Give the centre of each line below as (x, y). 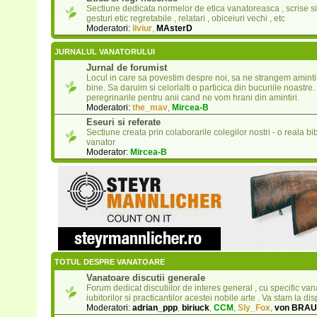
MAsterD (174, 29)
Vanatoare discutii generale (145, 278)
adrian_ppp (155, 308)
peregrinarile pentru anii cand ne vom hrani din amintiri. (192, 98)
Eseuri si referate (123, 122)
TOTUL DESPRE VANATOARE (109, 262)
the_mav (150, 108)
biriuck (195, 308)
